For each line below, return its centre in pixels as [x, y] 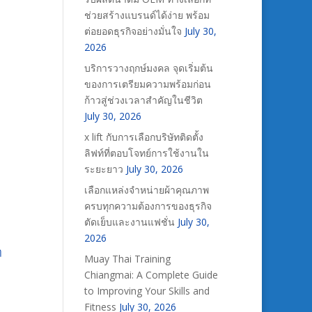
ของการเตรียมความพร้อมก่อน [147, 84]
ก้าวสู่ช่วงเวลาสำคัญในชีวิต [143, 100]
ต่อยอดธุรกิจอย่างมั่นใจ [133, 31]
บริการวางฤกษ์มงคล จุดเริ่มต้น [148, 68]
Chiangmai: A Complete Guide [151, 275]
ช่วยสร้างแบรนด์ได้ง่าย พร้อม [147, 15]
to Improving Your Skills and [147, 291]
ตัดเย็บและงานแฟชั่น [129, 222]
